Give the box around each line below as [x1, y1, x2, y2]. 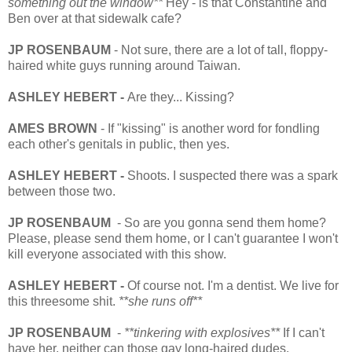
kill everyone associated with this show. [8, 247, 226, 261]
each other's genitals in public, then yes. [8, 137, 229, 151]
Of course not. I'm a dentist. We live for [127, 278, 339, 292]
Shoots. [124, 168, 170, 182]
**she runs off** [119, 294, 202, 308]
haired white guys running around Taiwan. [8, 58, 240, 72]
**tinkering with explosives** [121, 325, 283, 339]
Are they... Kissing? [127, 90, 234, 104]
